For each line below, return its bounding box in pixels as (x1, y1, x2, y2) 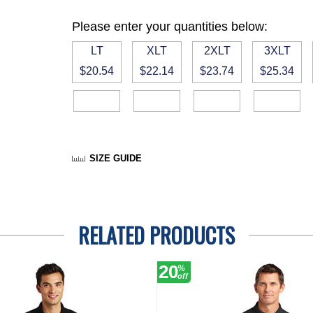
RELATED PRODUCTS (78, 219, 235, 251)
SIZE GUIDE (89, 153, 143, 163)
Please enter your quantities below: (72, 20, 268, 34)
